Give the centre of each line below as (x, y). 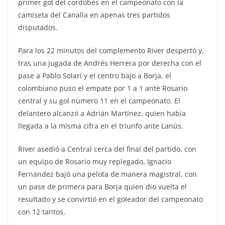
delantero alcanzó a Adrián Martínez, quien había (102, 114)
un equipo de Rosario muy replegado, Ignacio (95, 162)
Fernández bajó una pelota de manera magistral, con (107, 174)
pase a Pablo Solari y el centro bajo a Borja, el (95, 76)
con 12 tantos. (42, 212)
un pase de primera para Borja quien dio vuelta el (102, 187)
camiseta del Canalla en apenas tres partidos (94, 15)
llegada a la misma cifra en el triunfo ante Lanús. (101, 126)
